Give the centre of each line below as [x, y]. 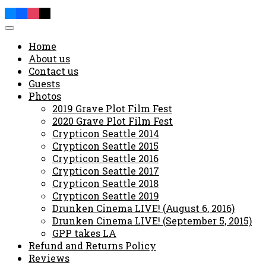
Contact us [53, 71]
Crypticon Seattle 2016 [105, 159]
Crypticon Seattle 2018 [105, 183]
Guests [44, 84]
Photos [45, 96]
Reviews [49, 258]
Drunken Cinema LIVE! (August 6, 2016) [143, 208]
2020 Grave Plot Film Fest [113, 121]
